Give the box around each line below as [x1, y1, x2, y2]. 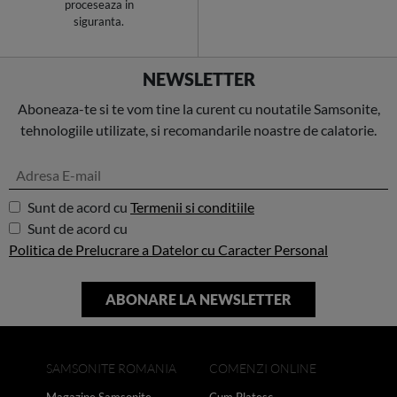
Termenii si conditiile [130, 198, 254, 215]
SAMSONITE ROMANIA [46, 360, 176, 376]
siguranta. [74, 13, 124, 28]
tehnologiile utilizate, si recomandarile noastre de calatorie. [20, 121, 377, 138]
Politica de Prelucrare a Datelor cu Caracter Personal [9, 240, 328, 258]
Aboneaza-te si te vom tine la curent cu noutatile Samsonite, [17, 99, 380, 117]
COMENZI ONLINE [209, 360, 316, 376]
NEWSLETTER [142, 67, 255, 90]
